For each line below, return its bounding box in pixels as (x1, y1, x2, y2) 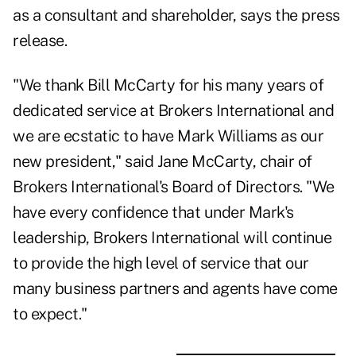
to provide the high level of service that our (13, 253, 309, 273)
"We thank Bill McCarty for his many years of (13, 75, 323, 95)
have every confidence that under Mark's (13, 203, 294, 222)
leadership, (13, 228, 93, 248)
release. (13, 31, 67, 51)
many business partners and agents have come (13, 279, 338, 299)
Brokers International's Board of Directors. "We (13, 177, 335, 197)
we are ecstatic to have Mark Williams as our (13, 126, 323, 146)
